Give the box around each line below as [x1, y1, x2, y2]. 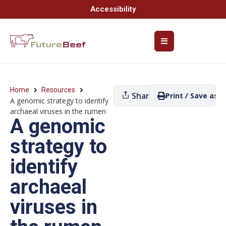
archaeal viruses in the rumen [10, 106, 106, 116]
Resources [41, 86, 75, 94]
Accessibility [90, 5, 136, 14]
